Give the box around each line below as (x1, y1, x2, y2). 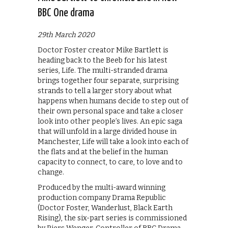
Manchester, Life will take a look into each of (38, 137, 188, 146)
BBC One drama (38, 7, 94, 19)
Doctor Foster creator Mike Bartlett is (38, 45, 168, 54)
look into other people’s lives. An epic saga (38, 117, 182, 126)
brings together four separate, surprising (38, 76, 179, 85)
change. (38, 167, 64, 177)
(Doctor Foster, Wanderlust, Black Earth (38, 203, 173, 212)
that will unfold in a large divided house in (38, 127, 177, 136)
